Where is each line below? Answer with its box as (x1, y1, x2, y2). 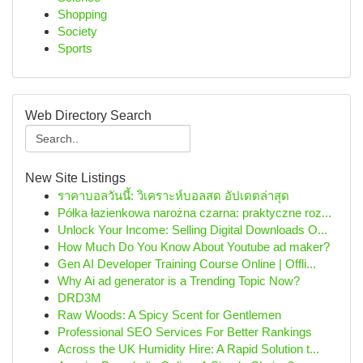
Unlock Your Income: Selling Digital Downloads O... (58, 223, 327, 237)
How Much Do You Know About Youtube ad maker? (58, 240, 330, 254)
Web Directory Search (25, 109, 152, 122)
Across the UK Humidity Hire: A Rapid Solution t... (58, 342, 319, 356)
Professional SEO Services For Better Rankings (58, 325, 312, 339)
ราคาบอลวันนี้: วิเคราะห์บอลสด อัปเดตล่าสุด (58, 189, 289, 203)
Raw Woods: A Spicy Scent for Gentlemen (58, 308, 281, 322)
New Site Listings (25, 171, 126, 185)
